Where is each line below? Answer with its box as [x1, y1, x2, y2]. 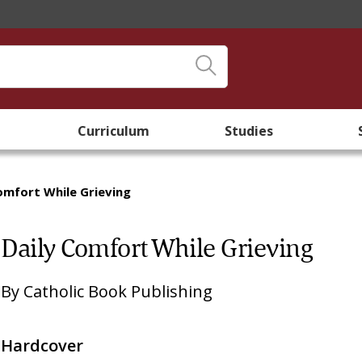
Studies [225, 122, 273, 140]
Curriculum [77, 122, 149, 140]
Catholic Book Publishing [23, 280, 213, 302]
